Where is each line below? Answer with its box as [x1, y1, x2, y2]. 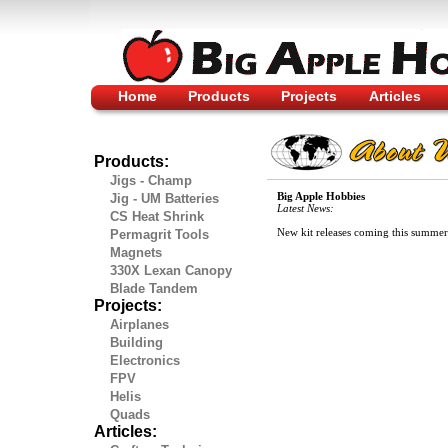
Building [110, 334, 163, 350]
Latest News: [277, 202, 334, 214]
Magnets [110, 244, 162, 260]
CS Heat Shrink [110, 208, 204, 224]
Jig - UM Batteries [110, 190, 219, 206]
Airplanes [110, 316, 169, 332]
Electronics [110, 352, 180, 368]
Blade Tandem [110, 280, 198, 296]
